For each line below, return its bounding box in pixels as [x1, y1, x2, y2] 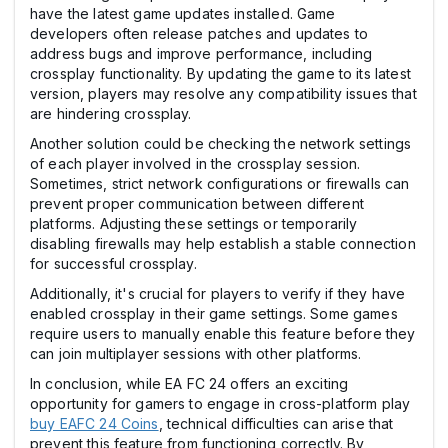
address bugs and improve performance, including [30, 44, 373, 62]
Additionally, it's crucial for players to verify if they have [30, 284, 406, 302]
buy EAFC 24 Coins [30, 414, 159, 432]
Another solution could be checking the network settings [30, 134, 412, 152]
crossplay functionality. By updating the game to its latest [30, 64, 411, 82]
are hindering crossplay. [30, 104, 192, 122]
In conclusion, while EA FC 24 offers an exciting [30, 374, 349, 392]
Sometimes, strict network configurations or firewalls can [30, 174, 410, 192]
